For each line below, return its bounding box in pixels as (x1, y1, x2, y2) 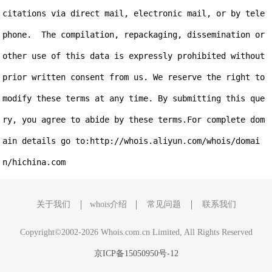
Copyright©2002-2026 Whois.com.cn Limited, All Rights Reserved (19, 228, 253, 237)
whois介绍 (90, 200, 127, 209)
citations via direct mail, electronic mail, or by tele (2, 8, 265, 18)
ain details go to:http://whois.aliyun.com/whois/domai (2, 136, 260, 146)
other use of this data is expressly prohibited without (2, 51, 265, 61)
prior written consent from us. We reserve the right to (2, 72, 265, 82)
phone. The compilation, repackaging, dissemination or (2, 30, 265, 39)
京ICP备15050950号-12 (93, 249, 178, 258)
